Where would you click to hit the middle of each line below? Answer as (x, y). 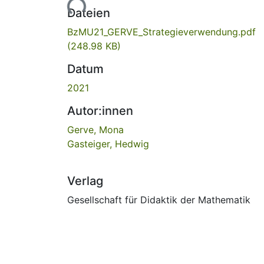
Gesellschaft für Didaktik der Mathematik (159, 199)
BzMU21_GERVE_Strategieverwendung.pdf (161, 32)
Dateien (89, 13)
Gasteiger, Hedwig (108, 143)
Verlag (85, 181)
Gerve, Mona (95, 129)
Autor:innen (100, 110)
